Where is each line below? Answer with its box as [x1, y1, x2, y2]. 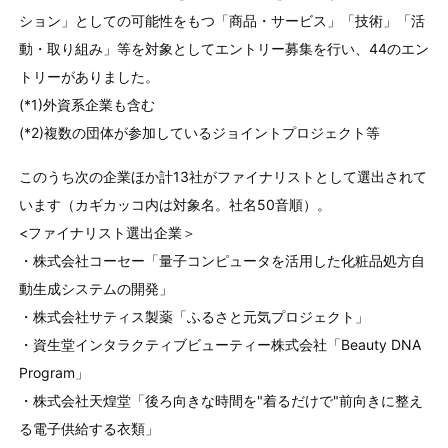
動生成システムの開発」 [18, 279, 173, 297]
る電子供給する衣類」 [18, 419, 159, 437]
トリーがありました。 [18, 67, 159, 85]
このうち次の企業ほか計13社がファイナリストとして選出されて [18, 167, 427, 185]
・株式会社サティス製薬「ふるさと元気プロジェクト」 [18, 307, 369, 325]
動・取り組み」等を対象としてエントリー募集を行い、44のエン [18, 39, 429, 57]
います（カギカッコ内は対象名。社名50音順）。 [18, 195, 331, 213]
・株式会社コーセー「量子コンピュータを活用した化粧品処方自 [18, 251, 425, 269]
